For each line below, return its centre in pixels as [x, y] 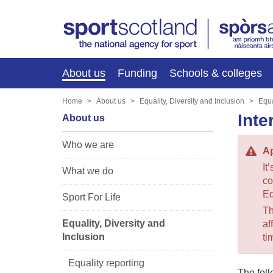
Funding [137, 73]
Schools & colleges [216, 73]
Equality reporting [106, 263]
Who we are [88, 144]
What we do [88, 171]
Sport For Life [91, 197]
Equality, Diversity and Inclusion [192, 101]
